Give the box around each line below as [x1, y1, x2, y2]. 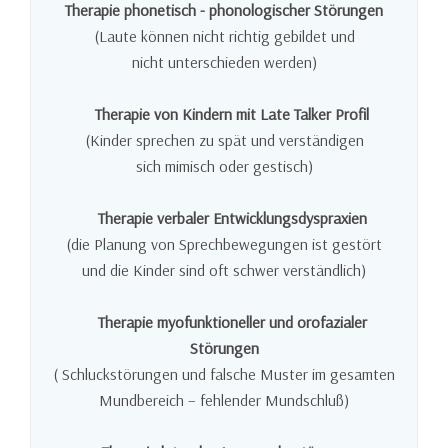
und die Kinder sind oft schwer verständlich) [82, 260, 366, 281]
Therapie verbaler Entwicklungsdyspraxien [93, 208, 367, 229]
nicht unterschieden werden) [131, 52, 317, 73]
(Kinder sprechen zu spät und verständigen [84, 130, 364, 151]
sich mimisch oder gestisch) [135, 156, 313, 177]
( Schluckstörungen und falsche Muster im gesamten [53, 364, 395, 385]
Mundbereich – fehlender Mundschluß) [99, 390, 349, 411]
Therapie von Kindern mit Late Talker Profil [91, 104, 369, 125]
